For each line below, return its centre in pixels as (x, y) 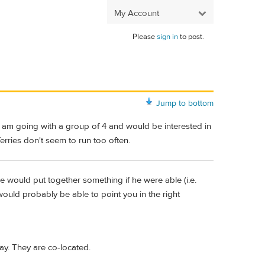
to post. (191, 37)
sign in (167, 37)
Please (145, 37)
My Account (137, 13)
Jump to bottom (185, 103)
